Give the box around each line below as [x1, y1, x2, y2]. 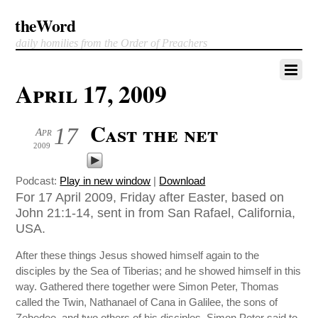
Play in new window [60, 175, 151, 187]
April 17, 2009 [16, 77, 168, 111]
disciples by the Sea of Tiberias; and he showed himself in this [16, 265, 302, 278]
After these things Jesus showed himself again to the [16, 249, 260, 262]
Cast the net [90, 118, 219, 149]
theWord [15, 13, 76, 38]
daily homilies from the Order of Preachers [16, 37, 208, 49]
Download [159, 175, 206, 187]
